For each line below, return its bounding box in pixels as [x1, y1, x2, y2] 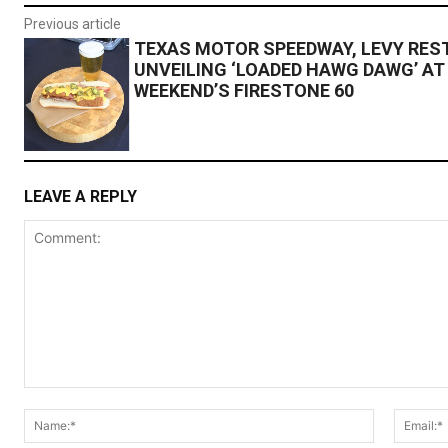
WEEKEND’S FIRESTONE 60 [133, 80, 354, 102]
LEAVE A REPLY [24, 186, 137, 206]
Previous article [24, 16, 121, 33]
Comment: [23, 388, 90, 406]
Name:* [372, 409, 423, 427]
